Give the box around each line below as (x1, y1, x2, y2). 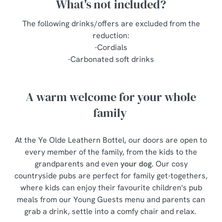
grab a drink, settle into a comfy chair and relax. (24, 206, 198, 217)
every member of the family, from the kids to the (25, 147, 197, 157)
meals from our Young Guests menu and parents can (17, 194, 205, 205)
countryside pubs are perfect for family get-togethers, (14, 170, 208, 181)
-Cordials (95, 42, 127, 53)
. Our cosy (151, 159, 188, 169)
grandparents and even (34, 159, 120, 169)
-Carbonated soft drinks (68, 54, 154, 64)
